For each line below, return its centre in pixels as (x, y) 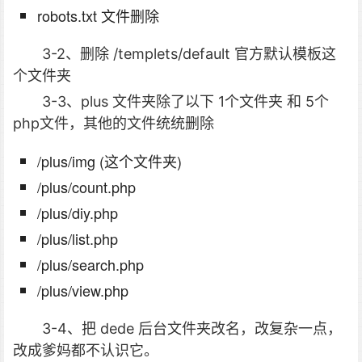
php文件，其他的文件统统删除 (114, 124)
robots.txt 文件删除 (98, 16)
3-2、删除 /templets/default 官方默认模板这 (189, 54)
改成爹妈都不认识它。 (86, 351)
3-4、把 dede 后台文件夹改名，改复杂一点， (192, 329)
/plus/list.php (78, 239)
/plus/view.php (83, 290)
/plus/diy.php (78, 213)
